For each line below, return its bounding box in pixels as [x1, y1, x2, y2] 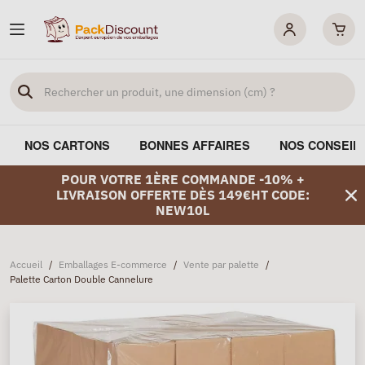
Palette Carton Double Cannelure [10, 273, 153, 285]
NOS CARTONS [24, 137, 110, 153]
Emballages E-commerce [59, 258, 167, 270]
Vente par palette [183, 258, 259, 270]
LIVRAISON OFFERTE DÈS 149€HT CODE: [55, 187, 310, 203]
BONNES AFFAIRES [139, 137, 250, 153]
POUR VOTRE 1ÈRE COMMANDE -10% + [60, 171, 305, 187]
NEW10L [156, 202, 209, 218]
